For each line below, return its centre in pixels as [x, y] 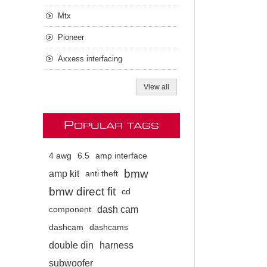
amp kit [64, 174]
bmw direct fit [82, 192]
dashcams [109, 228]
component [70, 210]
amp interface [121, 156]
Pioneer [71, 38]
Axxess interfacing [90, 59]
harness [117, 246]
